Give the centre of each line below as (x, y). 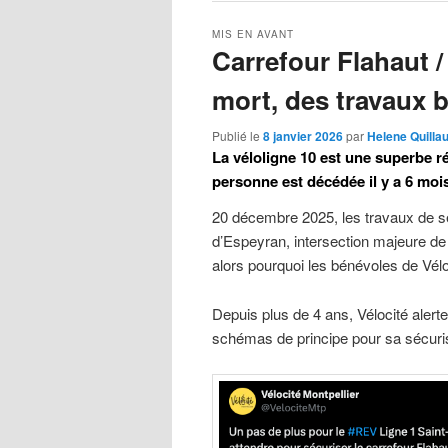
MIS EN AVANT (253, 34)
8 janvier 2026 (303, 136)
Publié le (237, 136)
